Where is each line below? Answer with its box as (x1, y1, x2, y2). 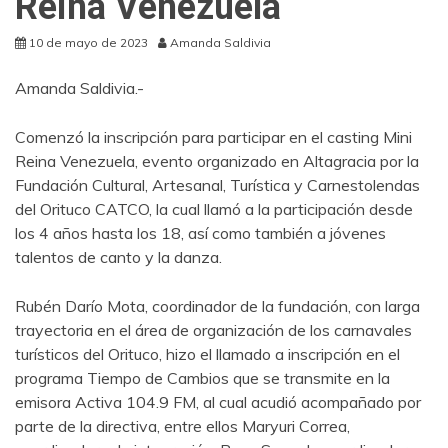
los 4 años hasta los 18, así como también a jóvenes (15, 222, 386, 243)
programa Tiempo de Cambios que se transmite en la (15, 367, 390, 388)
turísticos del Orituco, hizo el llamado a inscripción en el (15, 343, 400, 364)
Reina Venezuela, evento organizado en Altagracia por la (15, 150, 419, 171)
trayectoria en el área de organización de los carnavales (15, 319, 412, 340)
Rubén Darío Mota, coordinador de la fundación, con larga (15, 295, 420, 316)
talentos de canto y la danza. (15, 246, 222, 267)
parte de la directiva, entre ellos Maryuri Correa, (15, 415, 350, 436)
